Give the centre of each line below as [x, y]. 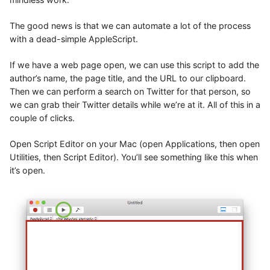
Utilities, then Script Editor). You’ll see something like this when [134, 157]
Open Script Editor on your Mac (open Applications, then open [135, 143]
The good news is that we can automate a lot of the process [130, 25]
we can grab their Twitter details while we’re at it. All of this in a [135, 104]
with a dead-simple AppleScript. [74, 39]
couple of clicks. [42, 118]
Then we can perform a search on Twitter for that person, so [130, 91]
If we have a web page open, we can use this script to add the [134, 64]
